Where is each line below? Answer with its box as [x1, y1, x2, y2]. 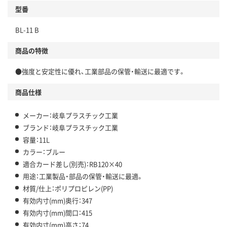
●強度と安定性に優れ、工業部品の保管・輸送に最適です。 [15, 66, 185, 76]
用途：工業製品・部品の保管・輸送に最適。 [23, 171, 143, 181]
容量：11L [23, 134, 50, 144]
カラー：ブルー [23, 146, 65, 157]
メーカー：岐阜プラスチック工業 [23, 110, 118, 120]
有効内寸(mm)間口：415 [23, 207, 92, 217]
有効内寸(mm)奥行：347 [23, 195, 92, 205]
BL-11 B [15, 24, 39, 34]
